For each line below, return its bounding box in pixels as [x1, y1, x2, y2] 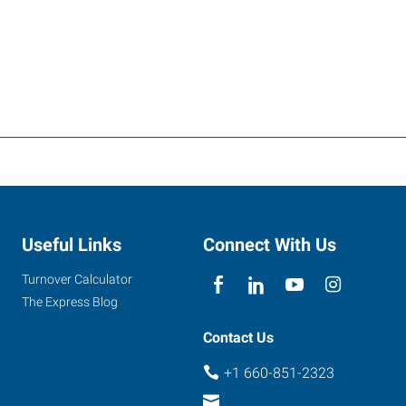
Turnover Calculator [22, 271, 132, 286]
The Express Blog [22, 294, 118, 309]
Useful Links [22, 233, 121, 256]
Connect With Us [203, 233, 336, 256]
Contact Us [203, 328, 274, 346]
